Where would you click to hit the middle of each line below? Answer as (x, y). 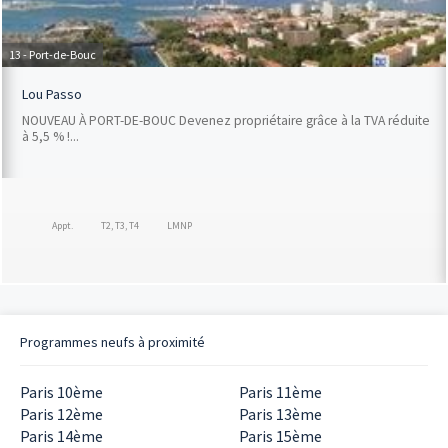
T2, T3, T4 (120, 225)
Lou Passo (52, 94)
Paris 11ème (280, 392)
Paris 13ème (280, 414)
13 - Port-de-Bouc (52, 54)
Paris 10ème (61, 392)
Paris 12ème (61, 414)
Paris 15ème (280, 436)
